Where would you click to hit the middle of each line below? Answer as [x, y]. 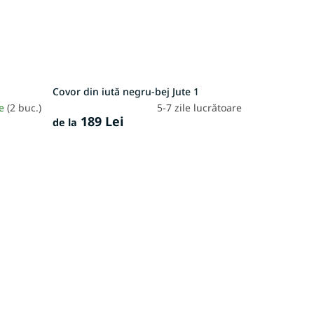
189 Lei [100, 121]
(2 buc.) [24, 107]
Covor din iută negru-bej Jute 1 [125, 91]
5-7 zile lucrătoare [199, 107]
